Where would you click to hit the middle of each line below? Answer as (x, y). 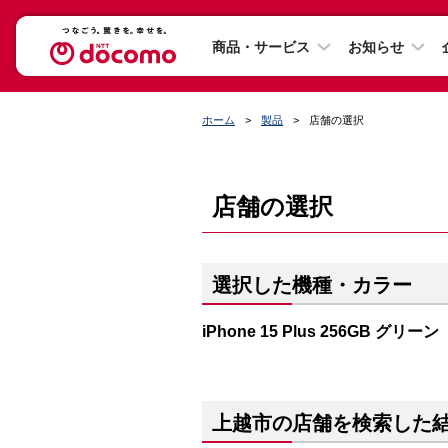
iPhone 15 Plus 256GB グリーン (320, 331)
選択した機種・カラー (312, 285)
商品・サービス (261, 46)
